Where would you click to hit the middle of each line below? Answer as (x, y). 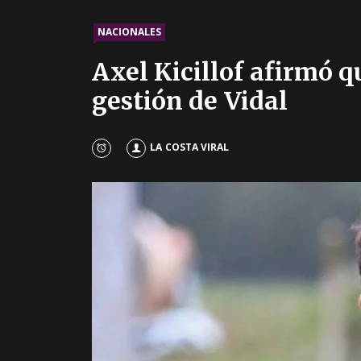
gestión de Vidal (190, 101)
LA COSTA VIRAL (189, 147)
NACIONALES (129, 32)
